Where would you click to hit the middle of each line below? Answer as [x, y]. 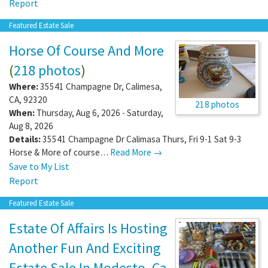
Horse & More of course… [60, 152]
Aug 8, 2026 [31, 126]
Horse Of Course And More [86, 50]
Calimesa [143, 86]
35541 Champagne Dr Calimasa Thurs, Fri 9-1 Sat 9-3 [142, 139]
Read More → [136, 152]
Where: [24, 86]
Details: [25, 139]
